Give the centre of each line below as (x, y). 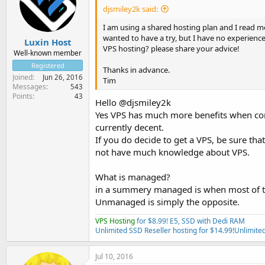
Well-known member (48, 53)
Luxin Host (48, 42)
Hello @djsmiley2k (133, 102)
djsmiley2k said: (130, 9)
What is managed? (133, 177)
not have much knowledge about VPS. (172, 152)
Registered (48, 65)
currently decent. (130, 127)
